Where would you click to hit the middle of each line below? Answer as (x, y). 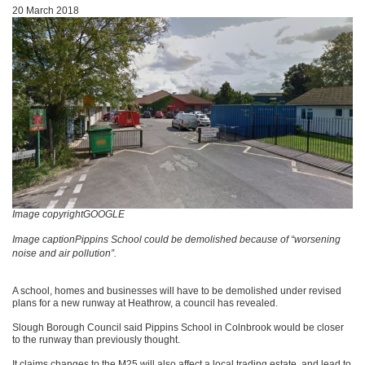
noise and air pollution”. (64, 253)
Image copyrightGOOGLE (68, 214)
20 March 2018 (46, 11)
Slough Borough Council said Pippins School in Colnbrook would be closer (178, 327)
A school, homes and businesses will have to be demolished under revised (177, 290)
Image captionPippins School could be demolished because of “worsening (176, 239)
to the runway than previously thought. (96, 339)
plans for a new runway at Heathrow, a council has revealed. (145, 303)
